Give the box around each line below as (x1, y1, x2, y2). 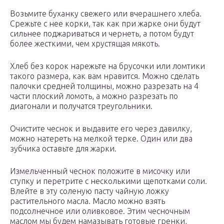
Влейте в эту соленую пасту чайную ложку (10, 186, 169, 196)
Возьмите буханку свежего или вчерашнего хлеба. (10, 9, 201, 18)
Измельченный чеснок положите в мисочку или (10, 166, 190, 176)
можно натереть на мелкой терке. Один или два (10, 134, 192, 143)
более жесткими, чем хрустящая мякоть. (10, 39, 160, 48)
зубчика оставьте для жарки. (10, 144, 116, 153)
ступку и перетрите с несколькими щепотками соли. (10, 176, 207, 186)
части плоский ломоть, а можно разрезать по (10, 91, 178, 101)
